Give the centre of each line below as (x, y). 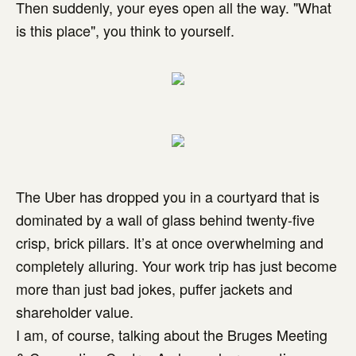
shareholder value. (75, 311)
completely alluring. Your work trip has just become (176, 265)
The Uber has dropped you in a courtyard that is (168, 196)
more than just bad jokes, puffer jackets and (154, 288)
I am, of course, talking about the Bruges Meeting (172, 335)
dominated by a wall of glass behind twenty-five (165, 219)
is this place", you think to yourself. (127, 30)
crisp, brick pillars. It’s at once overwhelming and (170, 242)
